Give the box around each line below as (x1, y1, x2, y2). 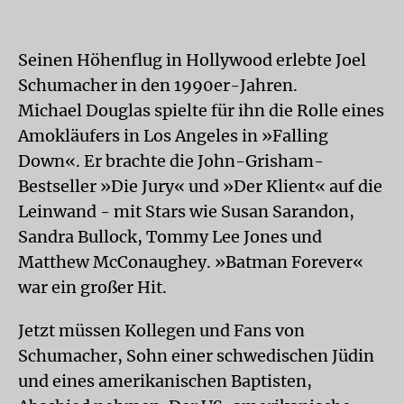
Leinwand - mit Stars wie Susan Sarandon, (18, 200, 354, 222)
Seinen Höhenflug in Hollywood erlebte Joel (18, 49, 366, 70)
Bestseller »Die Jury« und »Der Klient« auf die (18, 175, 382, 197)
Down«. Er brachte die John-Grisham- (18, 150, 324, 171)
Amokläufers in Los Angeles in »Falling (18, 124, 328, 146)
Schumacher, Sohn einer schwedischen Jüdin (18, 344, 374, 366)
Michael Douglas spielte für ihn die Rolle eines (18, 99, 384, 121)
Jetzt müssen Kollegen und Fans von (18, 319, 305, 341)
